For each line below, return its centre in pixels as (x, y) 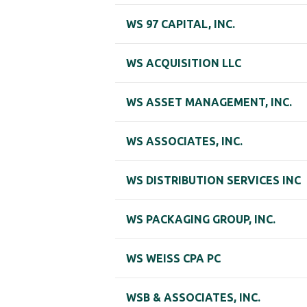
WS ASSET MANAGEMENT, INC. (209, 102)
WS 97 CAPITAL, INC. (181, 24)
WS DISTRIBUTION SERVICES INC (213, 181)
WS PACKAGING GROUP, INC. (201, 220)
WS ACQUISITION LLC (184, 63)
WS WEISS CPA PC (173, 259)
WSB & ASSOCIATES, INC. (193, 298)
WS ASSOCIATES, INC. (184, 142)
